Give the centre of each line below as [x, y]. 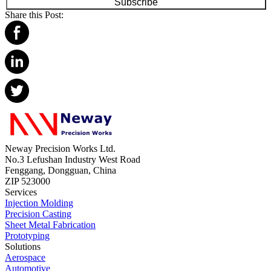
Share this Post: [34, 15]
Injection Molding [39, 203]
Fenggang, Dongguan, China [60, 170]
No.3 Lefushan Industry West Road [73, 159]
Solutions [23, 246]
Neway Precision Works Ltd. [60, 148]
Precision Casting [38, 214]
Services [21, 192]
